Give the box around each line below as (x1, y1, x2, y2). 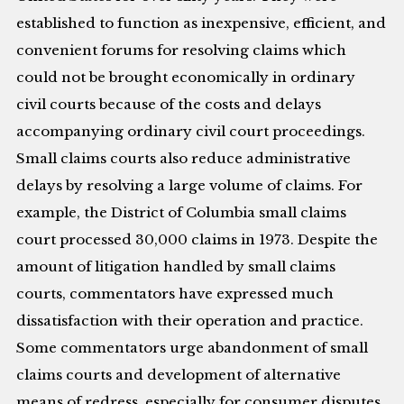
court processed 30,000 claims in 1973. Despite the (16, 230, 379, 248)
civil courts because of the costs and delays (16, 95, 322, 113)
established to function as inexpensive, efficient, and (16, 14, 387, 32)
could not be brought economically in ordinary (16, 68, 356, 86)
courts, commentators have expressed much (16, 284, 335, 302)
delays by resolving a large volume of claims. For (16, 176, 363, 194)
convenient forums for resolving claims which (16, 41, 347, 59)
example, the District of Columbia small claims (16, 203, 347, 221)
